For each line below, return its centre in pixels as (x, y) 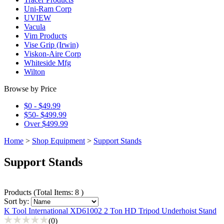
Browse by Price (30, 89)
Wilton (34, 72)
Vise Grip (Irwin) (51, 45)
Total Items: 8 (58, 192)
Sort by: (16, 201)
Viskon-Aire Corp (52, 54)
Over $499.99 (46, 124)
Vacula (35, 27)
